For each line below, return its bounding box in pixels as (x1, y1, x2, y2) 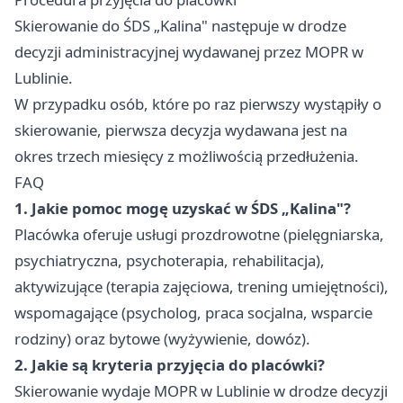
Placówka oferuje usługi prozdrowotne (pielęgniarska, (14, 224, 384, 246)
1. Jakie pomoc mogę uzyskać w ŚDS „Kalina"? (14, 198, 351, 219)
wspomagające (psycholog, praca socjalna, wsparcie (14, 302, 372, 324)
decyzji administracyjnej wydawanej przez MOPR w (14, 41, 363, 63)
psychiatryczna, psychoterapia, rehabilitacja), (14, 250, 325, 272)
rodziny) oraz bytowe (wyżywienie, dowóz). (14, 328, 310, 350)
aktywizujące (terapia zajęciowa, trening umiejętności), (14, 276, 389, 298)
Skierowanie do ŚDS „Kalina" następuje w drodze (14, 15, 346, 37)
